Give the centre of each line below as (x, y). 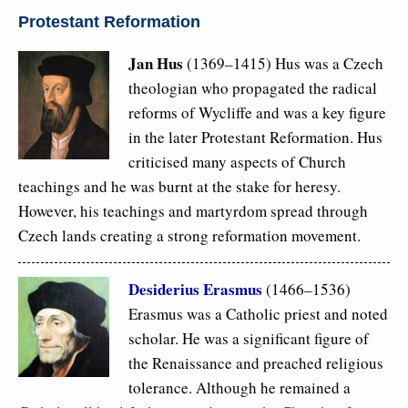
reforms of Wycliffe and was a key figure (257, 112)
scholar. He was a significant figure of (249, 338)
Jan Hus (156, 63)
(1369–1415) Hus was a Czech (283, 63)
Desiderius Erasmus (195, 289)
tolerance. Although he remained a (240, 387)
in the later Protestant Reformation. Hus (255, 137)
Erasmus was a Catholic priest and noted (258, 313)
